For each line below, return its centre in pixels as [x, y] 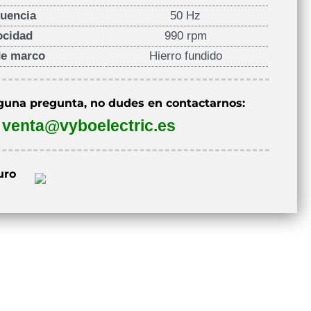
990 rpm [185, 35]
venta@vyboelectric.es [89, 125]
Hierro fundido [185, 56]
